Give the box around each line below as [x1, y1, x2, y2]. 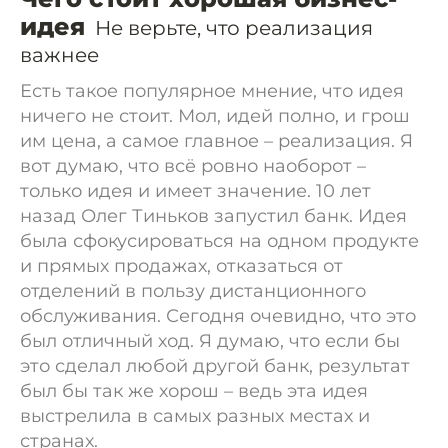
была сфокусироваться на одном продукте [20, 230, 419, 252]
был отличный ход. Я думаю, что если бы [20, 330, 400, 352]
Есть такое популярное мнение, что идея [20, 80, 404, 102]
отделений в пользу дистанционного [20, 280, 366, 302]
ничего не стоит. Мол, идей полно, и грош [20, 105, 410, 127]
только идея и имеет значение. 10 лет [20, 180, 371, 202]
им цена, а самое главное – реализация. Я [20, 130, 413, 152]
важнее [20, 43, 99, 67]
